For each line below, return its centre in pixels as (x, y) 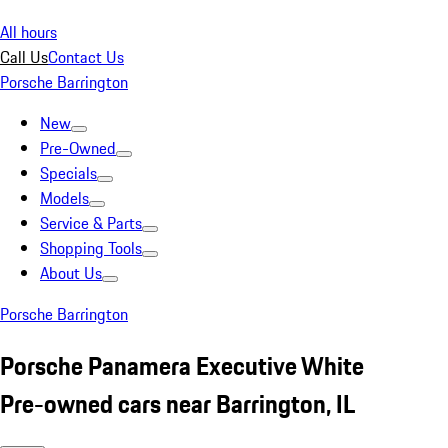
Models (64, 198)
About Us (71, 273)
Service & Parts (91, 223)
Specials (68, 173)
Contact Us (86, 57)
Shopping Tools (91, 248)
